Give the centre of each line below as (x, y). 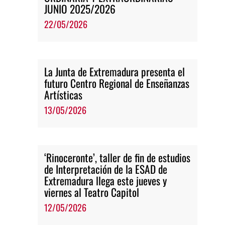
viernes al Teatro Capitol (92, 192)
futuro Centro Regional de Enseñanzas (117, 83)
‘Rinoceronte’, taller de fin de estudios (118, 157)
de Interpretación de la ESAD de (106, 169)
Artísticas (64, 94)
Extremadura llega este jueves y (106, 180)
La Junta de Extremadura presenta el (115, 71)
